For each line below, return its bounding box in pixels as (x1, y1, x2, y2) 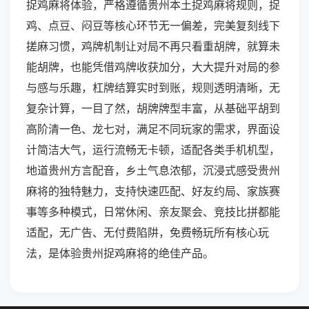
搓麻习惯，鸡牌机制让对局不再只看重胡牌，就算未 (26, 39, 280, 54)
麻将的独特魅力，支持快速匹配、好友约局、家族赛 (26, 184, 280, 199)
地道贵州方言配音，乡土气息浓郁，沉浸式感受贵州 (26, 163, 280, 178)
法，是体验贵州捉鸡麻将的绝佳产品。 (26, 246, 214, 261)
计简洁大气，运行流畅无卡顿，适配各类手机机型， (26, 143, 280, 157)
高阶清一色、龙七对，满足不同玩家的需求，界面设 (26, 122, 280, 137)
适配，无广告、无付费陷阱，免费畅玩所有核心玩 (26, 226, 269, 240)
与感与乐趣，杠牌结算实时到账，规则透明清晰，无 (26, 81, 280, 95)
